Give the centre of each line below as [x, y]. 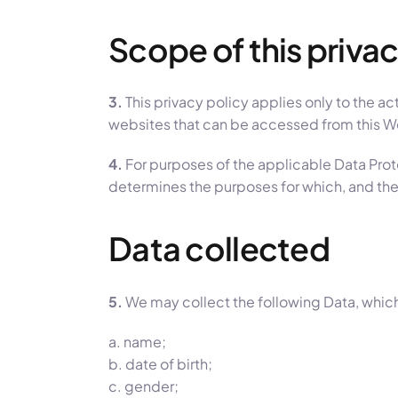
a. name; [137, 341]
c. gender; [143, 386]
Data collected [219, 249]
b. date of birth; [160, 363]
